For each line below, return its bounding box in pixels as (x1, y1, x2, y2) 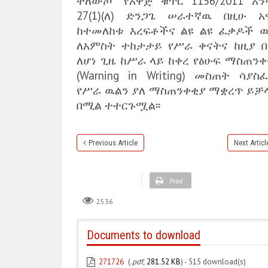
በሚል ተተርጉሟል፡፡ (77, 98, 163, 112)
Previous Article (89, 138, 138, 147)
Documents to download (87, 227, 200, 242)
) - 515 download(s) (181, 256, 246, 267)
